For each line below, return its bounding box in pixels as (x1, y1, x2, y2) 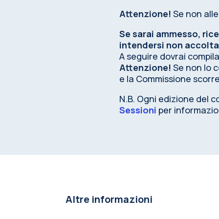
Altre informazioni (66, 192, 153, 206)
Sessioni (119, 104, 157, 116)
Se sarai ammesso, (119, 27, 203, 40)
